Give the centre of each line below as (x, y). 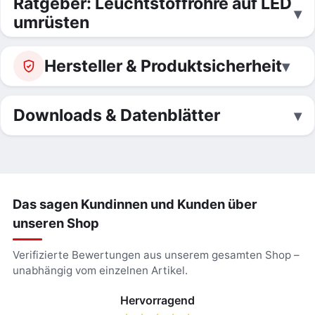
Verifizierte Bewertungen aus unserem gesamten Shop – (156, 255)
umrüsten (51, 22)
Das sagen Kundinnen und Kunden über (135, 204)
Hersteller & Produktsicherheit (163, 66)
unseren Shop (56, 223)
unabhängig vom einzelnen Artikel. (100, 270)
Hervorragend (157, 300)
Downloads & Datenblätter (117, 115)
